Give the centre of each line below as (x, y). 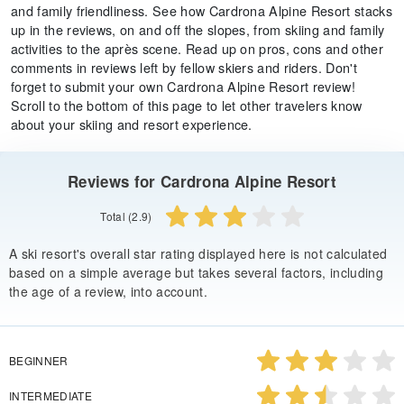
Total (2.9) (126, 216)
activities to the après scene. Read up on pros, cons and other (197, 48)
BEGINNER (39, 360)
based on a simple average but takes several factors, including (196, 272)
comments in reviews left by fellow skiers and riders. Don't (184, 67)
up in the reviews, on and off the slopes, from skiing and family (198, 29)
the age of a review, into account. (108, 291)
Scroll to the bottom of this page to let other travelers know (187, 105)
